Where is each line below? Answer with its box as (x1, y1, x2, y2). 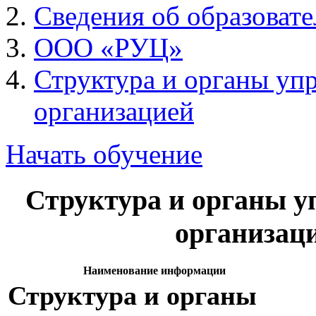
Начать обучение (6, 139, 202, 169)
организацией (34, 96, 194, 126)
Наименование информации (83, 265, 226, 277)
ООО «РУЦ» (34, 32, 183, 63)
